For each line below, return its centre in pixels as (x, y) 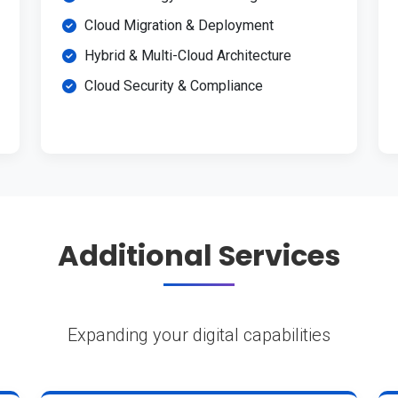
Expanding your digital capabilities (199, 335)
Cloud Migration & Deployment (179, 26)
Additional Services (199, 256)
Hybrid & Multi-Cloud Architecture (188, 56)
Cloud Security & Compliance (174, 86)
